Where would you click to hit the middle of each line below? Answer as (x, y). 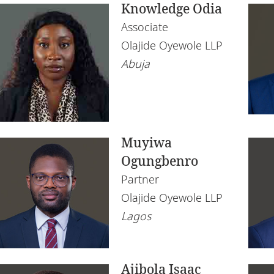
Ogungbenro (160, 161)
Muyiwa (146, 142)
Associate (145, 27)
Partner (140, 179)
